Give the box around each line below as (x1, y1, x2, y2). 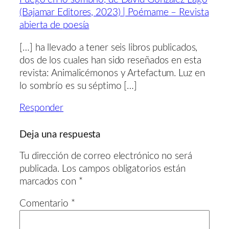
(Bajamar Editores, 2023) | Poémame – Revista (19, 8, 209, 17)
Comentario (19, 199, 71, 209)
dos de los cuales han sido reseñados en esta (19, 55, 201, 65)
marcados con (19, 176, 79, 187)
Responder (19, 103, 64, 113)
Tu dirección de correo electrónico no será (19, 151, 192, 161)
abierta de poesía (19, 20, 89, 30)
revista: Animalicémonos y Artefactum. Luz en (19, 68, 205, 78)
